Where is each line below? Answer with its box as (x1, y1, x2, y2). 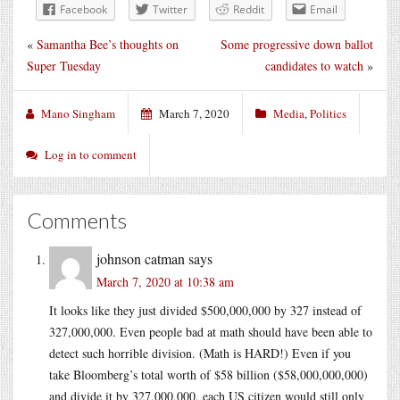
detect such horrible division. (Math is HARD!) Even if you (49, 344, 351, 362)
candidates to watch (265, 56, 363, 74)
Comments (27, 206, 127, 233)
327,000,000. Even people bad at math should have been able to (49, 322, 372, 340)
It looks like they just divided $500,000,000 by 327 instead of (49, 301, 362, 319)
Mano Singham (41, 104, 115, 121)
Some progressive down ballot (221, 35, 373, 53)
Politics (310, 104, 346, 121)
